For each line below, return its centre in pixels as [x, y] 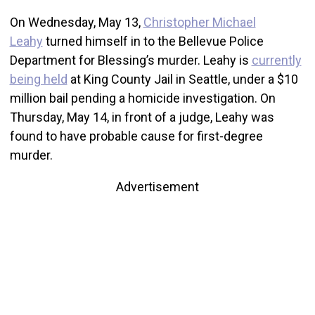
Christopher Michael [199, 22]
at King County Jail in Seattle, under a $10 [182, 79]
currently [276, 60]
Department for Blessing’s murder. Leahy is [130, 60]
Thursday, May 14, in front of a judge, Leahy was [142, 117]
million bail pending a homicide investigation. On [142, 98]
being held [38, 79]
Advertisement [157, 186]
